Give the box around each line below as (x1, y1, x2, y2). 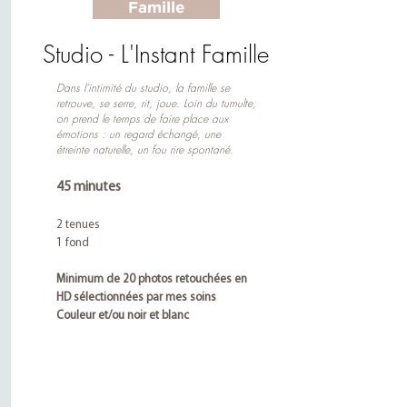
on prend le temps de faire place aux (55, 111, 228, 126)
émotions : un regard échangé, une (55, 126, 221, 142)
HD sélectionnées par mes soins (55, 292, 216, 303)
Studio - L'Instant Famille (43, 39, 269, 70)
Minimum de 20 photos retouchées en (55, 273, 247, 285)
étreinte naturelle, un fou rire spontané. (55, 142, 233, 157)
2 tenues (55, 219, 103, 231)
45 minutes (55, 181, 121, 194)
